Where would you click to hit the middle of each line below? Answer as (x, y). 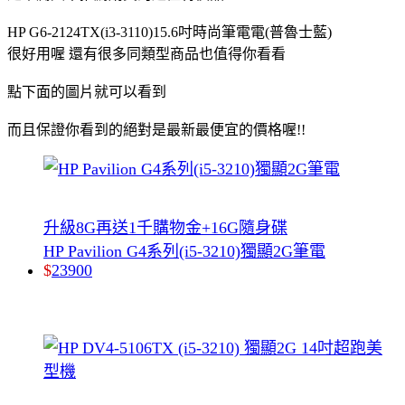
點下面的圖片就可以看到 (87, 91)
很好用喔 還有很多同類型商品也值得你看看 (146, 53)
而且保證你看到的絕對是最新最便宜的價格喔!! (156, 129)
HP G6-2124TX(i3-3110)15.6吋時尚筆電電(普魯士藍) (170, 32)
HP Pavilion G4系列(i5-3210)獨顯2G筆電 (184, 251)
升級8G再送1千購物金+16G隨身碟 (165, 227)
